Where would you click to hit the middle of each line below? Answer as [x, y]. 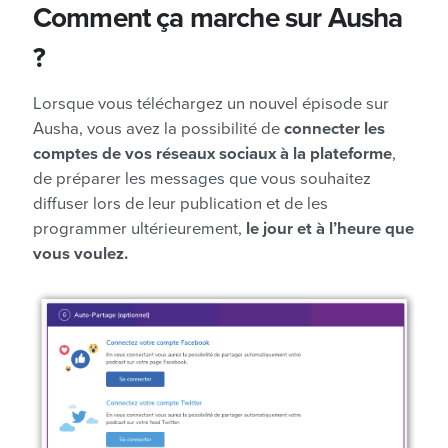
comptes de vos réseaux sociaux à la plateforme [212, 153]
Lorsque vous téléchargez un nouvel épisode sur [211, 103]
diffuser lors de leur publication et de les [180, 203]
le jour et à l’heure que [330, 228]
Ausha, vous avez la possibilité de [158, 128]
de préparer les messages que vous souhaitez [202, 178]
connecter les [334, 128]
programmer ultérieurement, [139, 228]
